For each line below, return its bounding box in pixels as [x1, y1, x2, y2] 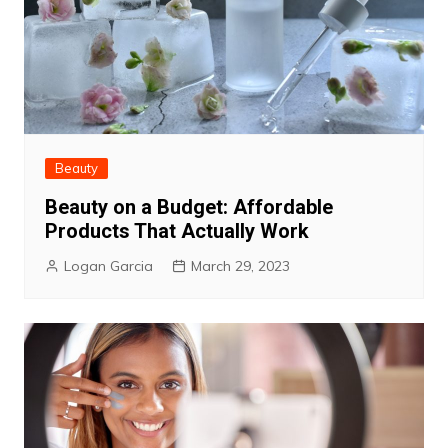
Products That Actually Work [44, 219, 309, 244]
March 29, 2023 [190, 257, 290, 276]
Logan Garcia [63, 257, 153, 276]
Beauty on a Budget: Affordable [44, 195, 333, 220]
